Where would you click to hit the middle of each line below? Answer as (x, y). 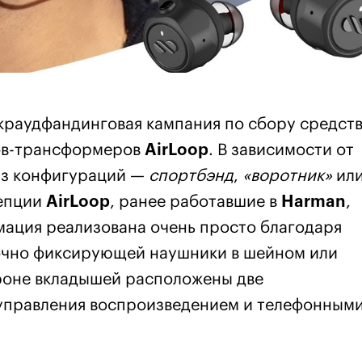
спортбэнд (191, 177)
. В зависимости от (281, 151)
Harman (314, 202)
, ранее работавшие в (196, 202)
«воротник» (287, 177)
